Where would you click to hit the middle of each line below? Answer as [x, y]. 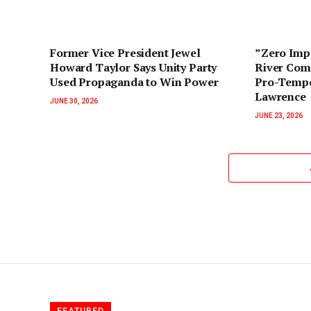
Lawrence [280, 96]
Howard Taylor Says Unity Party [134, 67]
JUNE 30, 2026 [74, 101]
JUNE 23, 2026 [279, 115]
